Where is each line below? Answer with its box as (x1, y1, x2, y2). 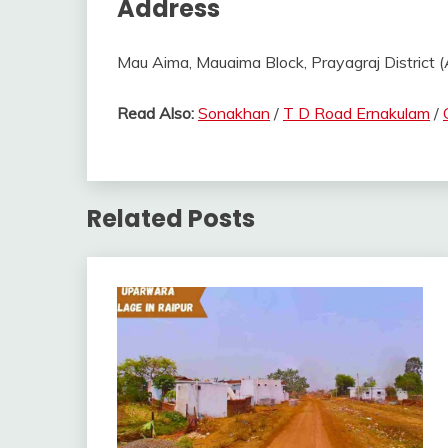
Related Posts (87, 201, 255, 235)
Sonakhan (198, 103, 270, 124)
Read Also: (117, 103, 198, 124)
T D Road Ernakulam (283, 103, 430, 124)
